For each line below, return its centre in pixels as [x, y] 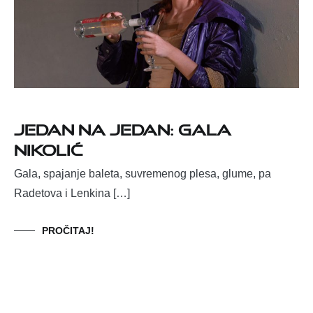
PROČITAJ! [68, 231]
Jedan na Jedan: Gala [123, 127]
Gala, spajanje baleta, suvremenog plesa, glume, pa [143, 174]
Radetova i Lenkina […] [72, 194]
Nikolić [48, 147]
